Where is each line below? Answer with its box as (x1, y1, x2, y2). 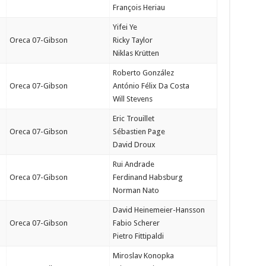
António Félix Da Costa (112, 81, 189, 90)
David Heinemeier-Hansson (112, 205, 205, 214)
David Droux (112, 140, 156, 149)
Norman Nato (112, 186, 159, 195)
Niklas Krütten (112, 49, 159, 58)
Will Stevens (112, 94, 153, 103)
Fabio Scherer (112, 218, 160, 227)
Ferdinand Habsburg (112, 173, 183, 182)
